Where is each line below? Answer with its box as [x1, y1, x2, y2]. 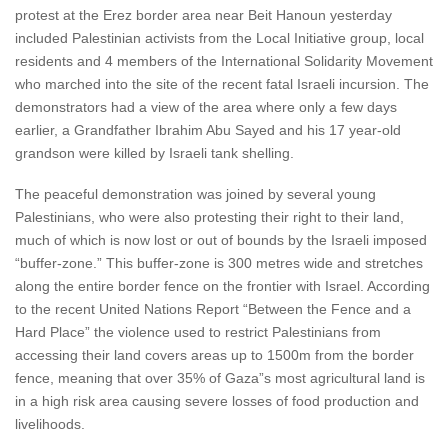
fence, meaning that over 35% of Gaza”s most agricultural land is [15, 370, 425, 386]
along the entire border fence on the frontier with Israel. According [15, 278, 430, 294]
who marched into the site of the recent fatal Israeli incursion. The [15, 76, 429, 92]
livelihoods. [15, 416, 85, 432]
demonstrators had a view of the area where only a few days [15, 99, 397, 115]
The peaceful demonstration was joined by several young [15, 186, 376, 202]
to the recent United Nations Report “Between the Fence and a [15, 301, 411, 317]
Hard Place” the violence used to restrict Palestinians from [15, 324, 381, 340]
